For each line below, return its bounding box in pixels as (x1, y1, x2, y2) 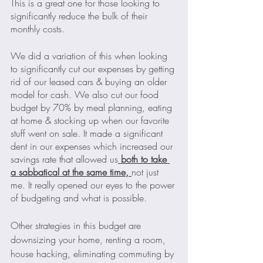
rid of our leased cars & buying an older (11, 75, 170, 88)
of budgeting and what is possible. (11, 191, 147, 204)
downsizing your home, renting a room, (11, 232, 168, 246)
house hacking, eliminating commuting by (11, 247, 177, 260)
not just (131, 165, 161, 178)
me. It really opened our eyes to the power (11, 178, 177, 191)
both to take (118, 152, 170, 166)
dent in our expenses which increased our (11, 139, 176, 153)
